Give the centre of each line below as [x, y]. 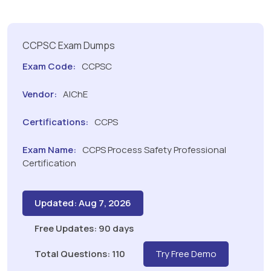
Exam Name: [49, 150]
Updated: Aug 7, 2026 [83, 203]
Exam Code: [49, 67]
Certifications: [55, 122]
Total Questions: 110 [80, 254]
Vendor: [40, 94]
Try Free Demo [186, 254]
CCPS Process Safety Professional [153, 150]
